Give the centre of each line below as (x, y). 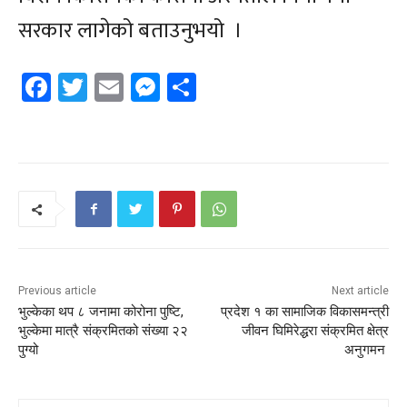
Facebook (108, 86)
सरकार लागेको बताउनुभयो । (130, 31)
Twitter (132, 86)
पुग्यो (28, 349)
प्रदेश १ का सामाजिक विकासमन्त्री (304, 311)
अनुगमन (366, 349)
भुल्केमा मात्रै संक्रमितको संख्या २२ (103, 330)
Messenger (226, 86)
